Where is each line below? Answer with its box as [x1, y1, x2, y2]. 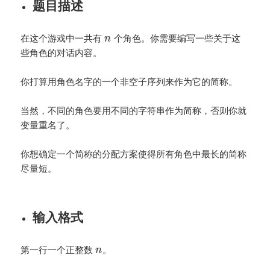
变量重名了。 [20, 118, 75, 131]
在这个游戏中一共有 [20, 31, 105, 44]
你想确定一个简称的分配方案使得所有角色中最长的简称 [20, 147, 247, 160]
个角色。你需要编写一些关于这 [111, 31, 240, 44]
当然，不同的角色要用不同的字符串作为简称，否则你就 [20, 104, 247, 116]
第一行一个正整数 [20, 243, 96, 256]
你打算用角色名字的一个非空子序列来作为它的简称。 [20, 75, 238, 87]
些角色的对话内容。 [20, 46, 102, 58]
